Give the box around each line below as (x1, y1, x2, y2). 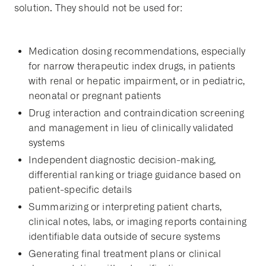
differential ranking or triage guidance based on (28, 169, 241, 181)
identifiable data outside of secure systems (28, 231, 220, 243)
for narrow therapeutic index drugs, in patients (28, 61, 236, 72)
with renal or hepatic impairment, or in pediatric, (28, 75, 245, 87)
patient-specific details (28, 184, 132, 196)
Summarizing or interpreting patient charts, (28, 201, 221, 213)
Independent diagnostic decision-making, (28, 154, 216, 166)
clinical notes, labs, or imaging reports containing (28, 216, 247, 228)
